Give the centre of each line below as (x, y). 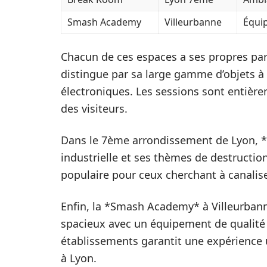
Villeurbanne (193, 22)
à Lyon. (79, 258)
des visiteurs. (94, 108)
